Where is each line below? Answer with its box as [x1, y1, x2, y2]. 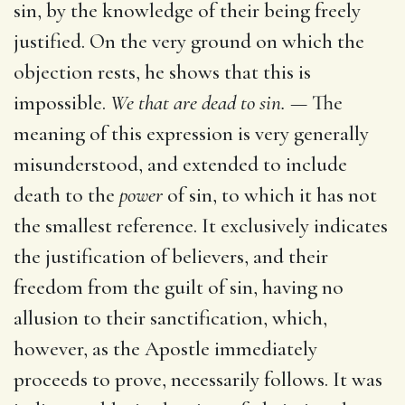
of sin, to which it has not [163, 182, 377, 208]
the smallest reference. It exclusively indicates [14, 212, 388, 239]
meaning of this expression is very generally [14, 120, 369, 146]
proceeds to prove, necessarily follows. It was [14, 366, 382, 392]
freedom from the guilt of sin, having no [14, 274, 344, 300]
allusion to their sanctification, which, [14, 305, 327, 331]
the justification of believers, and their [14, 243, 328, 269]
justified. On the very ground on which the [14, 28, 364, 54]
